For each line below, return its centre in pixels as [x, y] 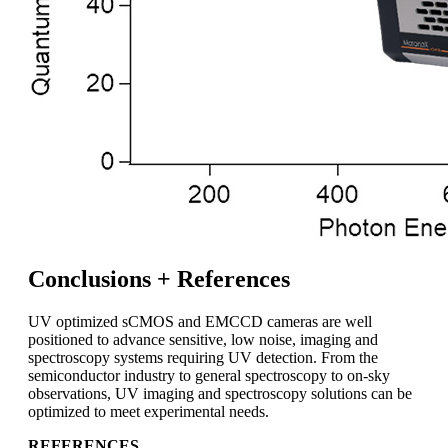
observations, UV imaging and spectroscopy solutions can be [220, 394]
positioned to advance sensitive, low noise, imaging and [203, 340]
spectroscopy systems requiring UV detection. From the [203, 358]
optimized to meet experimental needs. [148, 412]
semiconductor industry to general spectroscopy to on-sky [209, 376]
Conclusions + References [159, 279]
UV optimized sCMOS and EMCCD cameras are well [200, 322]
